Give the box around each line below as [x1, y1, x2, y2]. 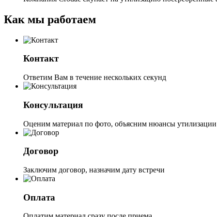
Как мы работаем [4, 13, 96, 26]
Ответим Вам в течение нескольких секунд [23, 73, 166, 82]
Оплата [23, 192, 55, 202]
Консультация [23, 99, 83, 110]
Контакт [23, 53, 59, 64]
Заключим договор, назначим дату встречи [23, 165, 165, 174]
